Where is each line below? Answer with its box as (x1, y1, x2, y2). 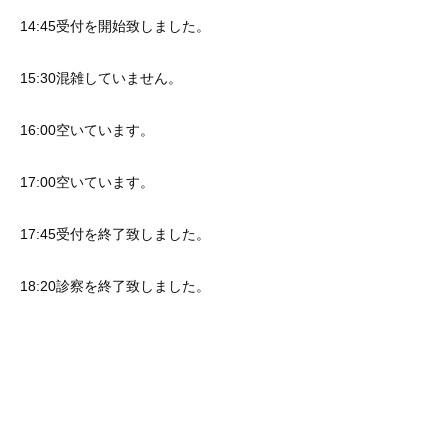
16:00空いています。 (20, 122, 154, 138)
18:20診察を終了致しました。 (20, 278, 210, 294)
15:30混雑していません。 (20, 70, 182, 86)
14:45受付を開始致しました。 (20, 18, 210, 34)
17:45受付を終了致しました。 (20, 226, 210, 242)
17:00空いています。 (20, 174, 154, 190)
